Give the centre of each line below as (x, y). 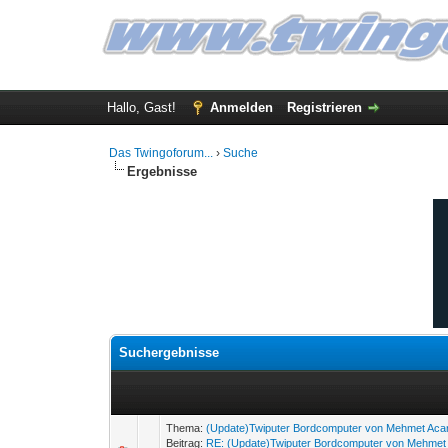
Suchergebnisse (169, 352)
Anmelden (241, 107)
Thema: (186, 428)
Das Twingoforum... (161, 153)
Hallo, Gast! (143, 107)
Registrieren (324, 107)
